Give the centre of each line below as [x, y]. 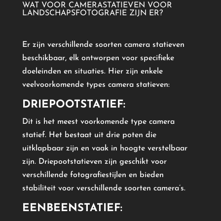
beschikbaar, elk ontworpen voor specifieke [98, 58]
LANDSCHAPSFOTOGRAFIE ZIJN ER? [92, 13]
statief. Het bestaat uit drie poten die [89, 135]
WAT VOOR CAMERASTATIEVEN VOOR [97, 5]
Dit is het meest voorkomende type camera [98, 122]
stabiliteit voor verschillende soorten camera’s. [104, 188]
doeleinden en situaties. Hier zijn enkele [92, 71]
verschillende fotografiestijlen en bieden [93, 175]
